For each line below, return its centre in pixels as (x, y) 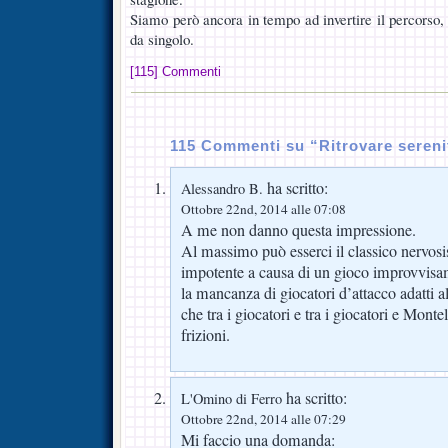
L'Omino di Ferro (231, 398)
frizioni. (205, 334)
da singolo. (162, 39)
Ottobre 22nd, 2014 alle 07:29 (263, 418)
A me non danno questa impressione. (298, 229)
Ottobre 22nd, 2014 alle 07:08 (263, 208)
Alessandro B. (222, 188)
